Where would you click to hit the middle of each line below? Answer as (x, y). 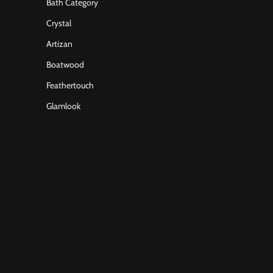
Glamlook (63, 106)
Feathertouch (70, 85)
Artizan (59, 44)
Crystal (59, 23)
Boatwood (65, 65)
